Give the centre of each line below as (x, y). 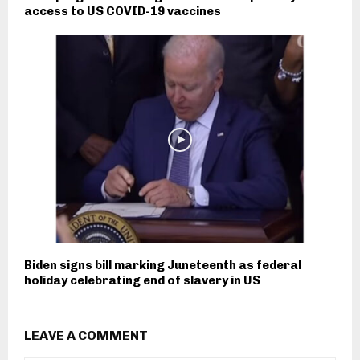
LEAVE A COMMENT (86, 335)
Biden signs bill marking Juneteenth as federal (163, 265)
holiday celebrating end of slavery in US (142, 280)
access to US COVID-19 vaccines (123, 12)
